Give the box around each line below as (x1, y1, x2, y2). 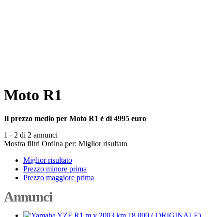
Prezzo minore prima (23, 164, 87, 173)
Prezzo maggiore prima (23, 173, 94, 182)
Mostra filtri (4, 139, 40, 148)
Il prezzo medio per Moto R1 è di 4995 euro (4, 114, 146, 123)
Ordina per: (42, 139, 77, 148)
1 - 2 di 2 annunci (4, 130, 58, 139)
